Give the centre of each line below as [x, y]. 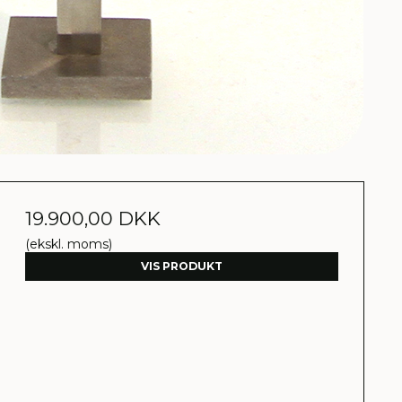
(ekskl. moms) [69, 244]
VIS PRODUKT [182, 267]
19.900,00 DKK [93, 218]
